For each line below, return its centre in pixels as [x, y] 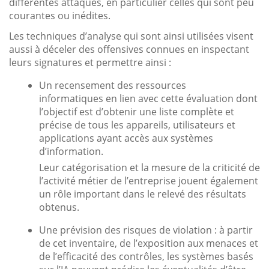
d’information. [71, 151]
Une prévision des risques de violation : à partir [146, 230]
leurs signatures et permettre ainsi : [90, 62]
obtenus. [59, 207]
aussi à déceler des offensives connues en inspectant [129, 49]
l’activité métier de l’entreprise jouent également [149, 180]
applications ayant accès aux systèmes [126, 138]
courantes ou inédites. [60, 15]
